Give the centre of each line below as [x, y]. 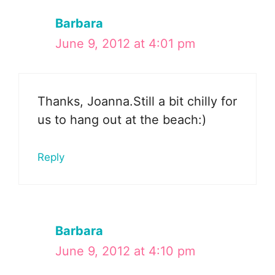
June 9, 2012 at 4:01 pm [125, 43]
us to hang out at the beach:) [122, 119]
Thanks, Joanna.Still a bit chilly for [137, 101]
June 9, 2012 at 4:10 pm [125, 251]
